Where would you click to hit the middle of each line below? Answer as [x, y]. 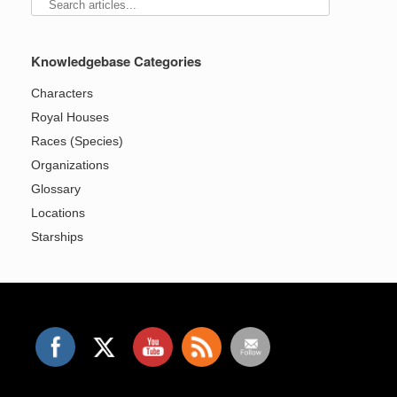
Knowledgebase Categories [116, 62]
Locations [58, 213]
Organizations [70, 165]
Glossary [56, 189]
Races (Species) [77, 141]
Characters [62, 93]
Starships [57, 237]
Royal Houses [70, 117]
